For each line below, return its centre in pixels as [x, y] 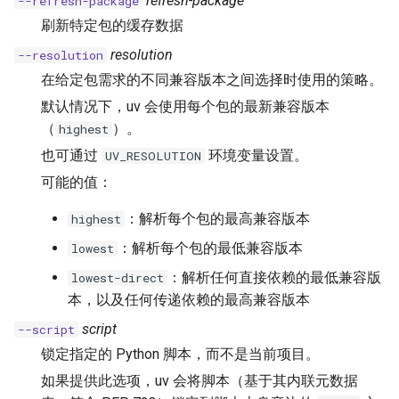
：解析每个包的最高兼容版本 [217, 218]
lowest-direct [118, 277]
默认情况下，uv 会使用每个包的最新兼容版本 [185, 106]
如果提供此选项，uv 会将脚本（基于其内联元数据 [199, 380]
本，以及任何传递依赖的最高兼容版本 [189, 299]
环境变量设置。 [256, 155]
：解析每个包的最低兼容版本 [210, 248]
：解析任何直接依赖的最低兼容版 [274, 277]
